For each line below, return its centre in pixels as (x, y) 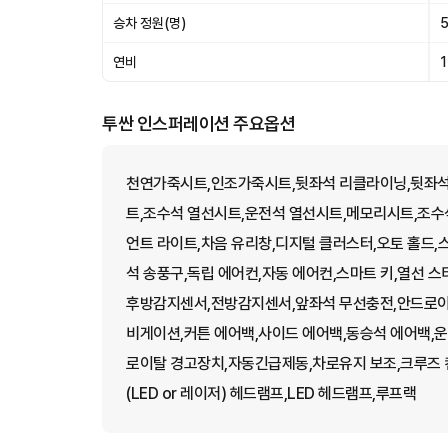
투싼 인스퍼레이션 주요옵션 (198, 124)
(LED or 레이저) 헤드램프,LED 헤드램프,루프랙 (271, 393)
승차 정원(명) (149, 23)
